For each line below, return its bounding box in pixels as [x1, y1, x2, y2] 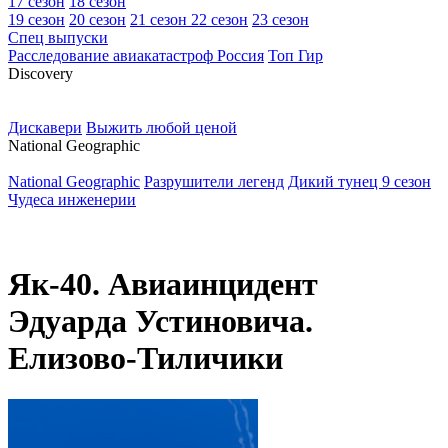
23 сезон [252, 11, 309, 28]
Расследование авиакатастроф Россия [8, 47, 264, 64]
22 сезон [191, 11, 248, 28]
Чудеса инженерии [8, 191, 136, 208]
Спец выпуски [8, 29, 108, 46]
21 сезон [130, 11, 191, 28]
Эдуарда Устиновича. [8, 303, 313, 340]
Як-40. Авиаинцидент [8, 266, 318, 303]
